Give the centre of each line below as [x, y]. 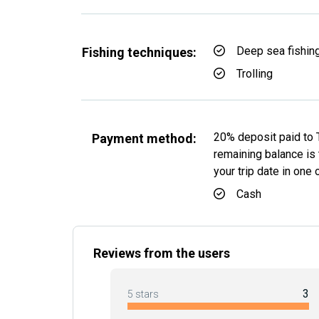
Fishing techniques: [139, 52]
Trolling [255, 74]
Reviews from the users [162, 253]
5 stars [143, 294]
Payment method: [144, 138]
